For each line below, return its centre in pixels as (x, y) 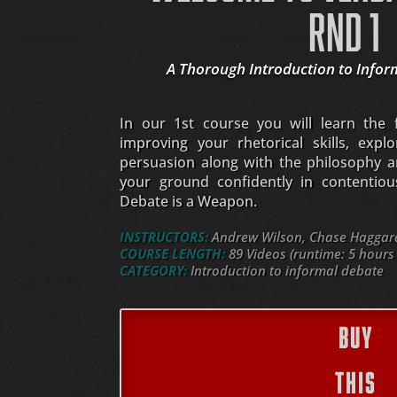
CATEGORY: (154, 271)
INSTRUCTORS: (164, 237)
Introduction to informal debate (286, 271)
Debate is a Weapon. (189, 202)
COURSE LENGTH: (173, 254)
